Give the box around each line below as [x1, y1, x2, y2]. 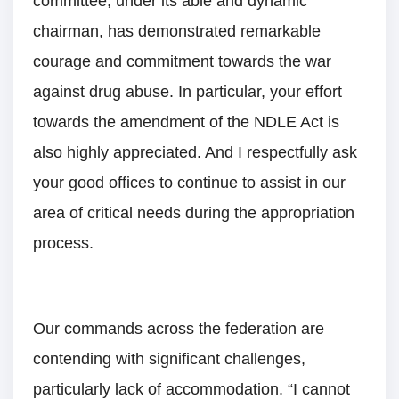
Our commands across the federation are [33, 320, 324, 338]
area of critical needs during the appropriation [33, 204, 354, 223]
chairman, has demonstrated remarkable [33, 22, 321, 41]
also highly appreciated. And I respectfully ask [33, 143, 357, 162]
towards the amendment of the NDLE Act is [33, 113, 339, 132]
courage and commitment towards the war [33, 53, 331, 71]
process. [33, 234, 94, 253]
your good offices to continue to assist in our [33, 174, 346, 192]
